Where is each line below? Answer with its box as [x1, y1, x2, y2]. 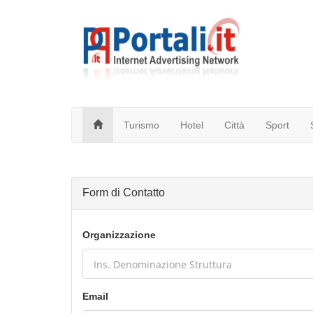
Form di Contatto [82, 187, 165, 198]
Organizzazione [82, 229, 156, 240]
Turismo [123, 119, 159, 131]
